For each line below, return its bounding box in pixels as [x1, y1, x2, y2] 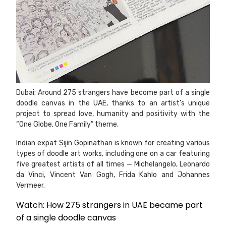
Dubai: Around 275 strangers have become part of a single [16, 88, 210, 97]
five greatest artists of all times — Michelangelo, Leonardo [16, 160, 210, 169]
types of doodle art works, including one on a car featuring [16, 149, 210, 158]
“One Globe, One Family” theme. [16, 120, 119, 129]
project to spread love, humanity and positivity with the [16, 109, 210, 119]
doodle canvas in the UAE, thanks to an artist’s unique [16, 99, 210, 108]
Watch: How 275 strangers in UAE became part [16, 199, 203, 211]
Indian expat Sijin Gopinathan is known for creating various [16, 139, 210, 148]
